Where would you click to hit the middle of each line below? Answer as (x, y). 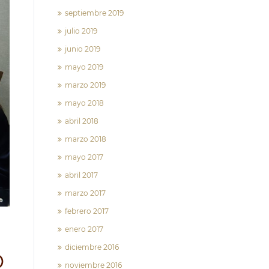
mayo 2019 (84, 67)
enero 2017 (84, 229)
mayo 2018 (84, 103)
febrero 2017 (87, 211)
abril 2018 (82, 121)
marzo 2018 (86, 139)
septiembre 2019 (94, 13)
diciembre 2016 (92, 247)
